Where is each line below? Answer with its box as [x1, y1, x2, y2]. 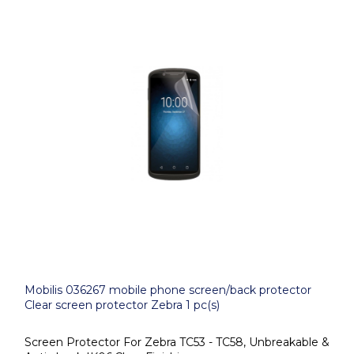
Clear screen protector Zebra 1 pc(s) [24, 298, 220, 312]
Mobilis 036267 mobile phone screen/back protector [24, 283, 311, 297]
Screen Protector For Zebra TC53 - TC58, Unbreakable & [24, 334, 330, 349]
